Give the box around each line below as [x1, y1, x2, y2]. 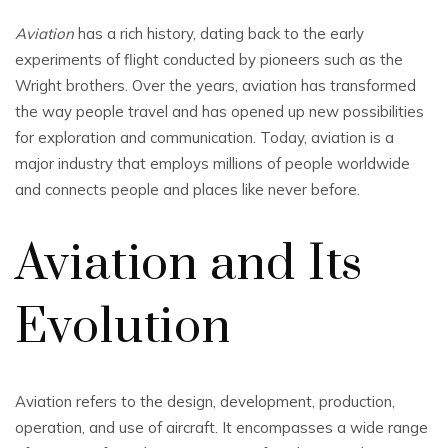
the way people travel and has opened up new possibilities [15, 102, 424, 121]
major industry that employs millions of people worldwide [15, 154, 410, 173]
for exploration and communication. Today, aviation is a [15, 128, 394, 147]
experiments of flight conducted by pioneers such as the [15, 50, 403, 69]
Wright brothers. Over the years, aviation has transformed [15, 76, 416, 95]
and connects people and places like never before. [15, 180, 360, 199]
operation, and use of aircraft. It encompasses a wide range [15, 418, 428, 437]
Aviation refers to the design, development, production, [15, 392, 395, 411]
